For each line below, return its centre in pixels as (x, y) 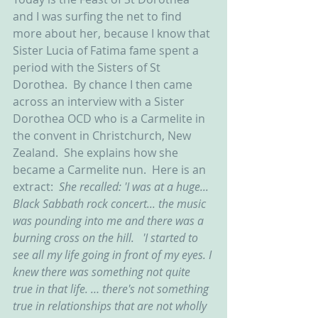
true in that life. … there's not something (112, 289)
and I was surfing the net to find (99, 16)
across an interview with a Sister (100, 102)
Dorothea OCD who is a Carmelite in (110, 119)
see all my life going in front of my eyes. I (114, 255)
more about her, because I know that (113, 33)
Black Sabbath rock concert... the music (111, 204)
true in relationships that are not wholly (111, 306)
